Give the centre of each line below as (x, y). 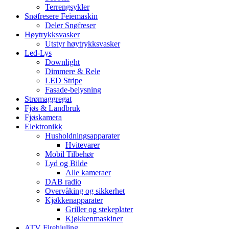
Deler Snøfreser (70, 26)
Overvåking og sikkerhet (85, 191)
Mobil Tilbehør (69, 154)
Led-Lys (38, 53)
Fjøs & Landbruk (52, 108)
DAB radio (63, 182)
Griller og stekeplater (99, 210)
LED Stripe (64, 81)
